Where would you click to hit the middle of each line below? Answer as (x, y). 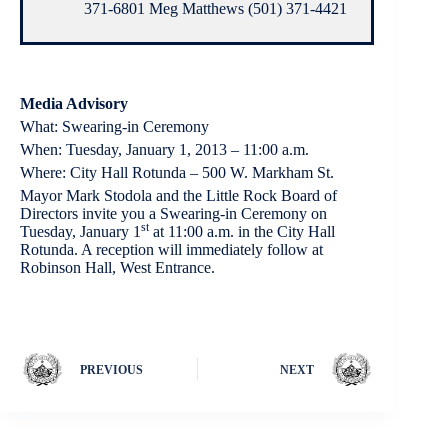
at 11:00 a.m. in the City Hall (242, 231)
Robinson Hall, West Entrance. (117, 267)
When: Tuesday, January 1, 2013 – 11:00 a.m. (164, 149)
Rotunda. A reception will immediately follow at (171, 249)
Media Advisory (74, 103)
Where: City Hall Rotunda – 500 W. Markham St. (177, 172)
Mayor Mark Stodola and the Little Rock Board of (178, 195)
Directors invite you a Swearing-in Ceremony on (173, 213)
